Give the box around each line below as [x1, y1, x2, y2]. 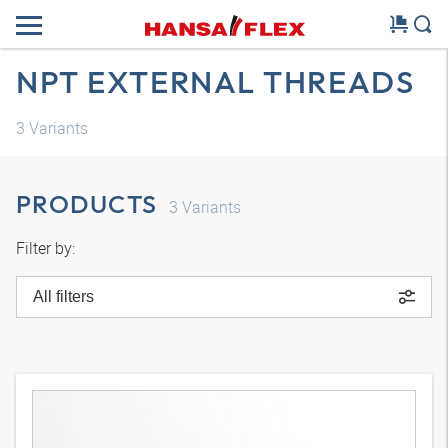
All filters [33, 288, 94, 305]
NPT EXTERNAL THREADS [16, 62, 415, 101]
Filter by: [16, 237, 75, 259]
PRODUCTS [16, 188, 157, 220]
